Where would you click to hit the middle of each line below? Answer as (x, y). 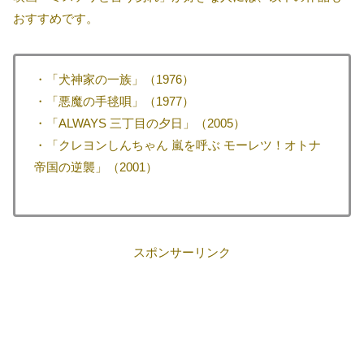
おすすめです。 (56, 19)
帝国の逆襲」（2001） (95, 167)
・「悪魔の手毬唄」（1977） (114, 102)
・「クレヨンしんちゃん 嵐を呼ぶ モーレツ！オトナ (177, 145)
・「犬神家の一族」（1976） (114, 80)
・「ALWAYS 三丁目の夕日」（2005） (139, 123)
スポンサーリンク (182, 253)
